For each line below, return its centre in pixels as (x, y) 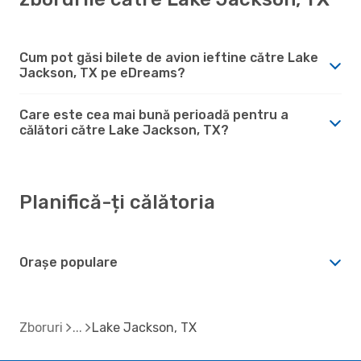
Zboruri (41, 327)
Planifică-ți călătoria (117, 202)
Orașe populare (68, 262)
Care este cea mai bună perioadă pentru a (154, 114)
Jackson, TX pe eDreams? (102, 73)
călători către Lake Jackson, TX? (124, 130)
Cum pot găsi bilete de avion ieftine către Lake (169, 57)
